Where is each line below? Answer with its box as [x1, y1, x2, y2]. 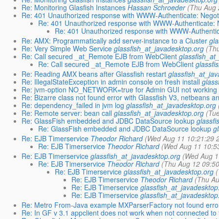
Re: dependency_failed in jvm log [22, 100, 125, 110]
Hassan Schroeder [128, 2, 186, 12]
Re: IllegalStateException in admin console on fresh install [22, 76, 200, 87]
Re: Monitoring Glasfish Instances [22, 2, 126, 12]
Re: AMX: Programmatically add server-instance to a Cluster [22, 35, 208, 45]
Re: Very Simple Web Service [22, 43, 112, 53]
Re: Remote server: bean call [22, 108, 112, 118]
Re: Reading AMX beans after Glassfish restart [22, 68, 167, 79]
